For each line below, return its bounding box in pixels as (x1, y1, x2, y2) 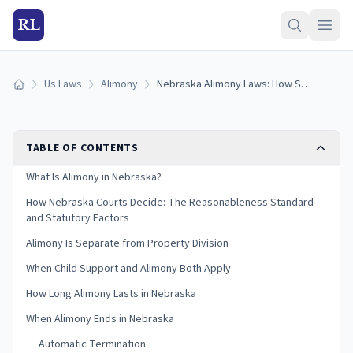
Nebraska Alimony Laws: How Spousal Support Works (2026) (301, 76, 311, 92)
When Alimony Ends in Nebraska (26, 311, 174, 327)
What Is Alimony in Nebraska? (26, 169, 162, 185)
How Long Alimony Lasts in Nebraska (26, 286, 196, 302)
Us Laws (44, 76, 82, 92)
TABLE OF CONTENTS (26, 140, 139, 156)
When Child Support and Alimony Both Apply (26, 261, 231, 277)
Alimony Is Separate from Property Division (26, 236, 229, 251)
